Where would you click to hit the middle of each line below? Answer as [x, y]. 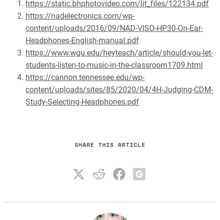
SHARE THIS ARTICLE [110, 144]
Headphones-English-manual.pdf [82, 41]
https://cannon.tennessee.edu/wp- [85, 78]
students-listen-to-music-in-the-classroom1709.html [114, 65]
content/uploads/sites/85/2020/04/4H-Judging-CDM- [120, 90]
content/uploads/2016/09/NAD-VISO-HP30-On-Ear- [114, 28]
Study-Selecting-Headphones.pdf [82, 102]
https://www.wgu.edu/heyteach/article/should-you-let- [120, 53]
